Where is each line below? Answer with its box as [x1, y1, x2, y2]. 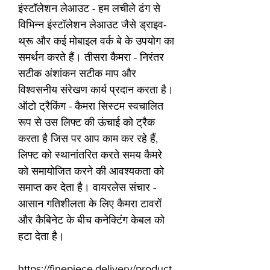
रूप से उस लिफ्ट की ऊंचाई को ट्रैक [18, 116, 155, 129]
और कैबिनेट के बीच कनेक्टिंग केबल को [18, 214, 165, 227]
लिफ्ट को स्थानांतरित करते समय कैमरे [18, 149, 162, 162]
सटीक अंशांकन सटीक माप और [18, 67, 136, 80]
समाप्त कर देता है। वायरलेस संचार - [18, 181, 156, 194]
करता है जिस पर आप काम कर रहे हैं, [18, 133, 158, 145]
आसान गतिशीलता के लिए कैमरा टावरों [18, 198, 162, 210]
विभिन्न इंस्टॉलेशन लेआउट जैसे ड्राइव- [18, 19, 166, 31]
